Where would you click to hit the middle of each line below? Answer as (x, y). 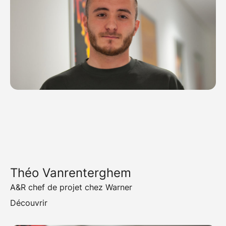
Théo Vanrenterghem (71, 173)
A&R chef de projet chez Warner (71, 187)
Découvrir (29, 203)
